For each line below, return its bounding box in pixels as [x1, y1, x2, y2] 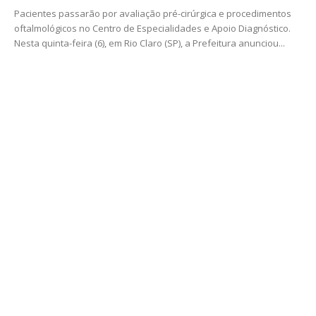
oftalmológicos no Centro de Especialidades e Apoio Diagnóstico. [14, 22, 291, 35]
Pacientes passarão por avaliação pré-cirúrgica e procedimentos [14, 7, 291, 20]
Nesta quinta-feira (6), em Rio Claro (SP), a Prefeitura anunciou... [14, 37, 285, 50]
